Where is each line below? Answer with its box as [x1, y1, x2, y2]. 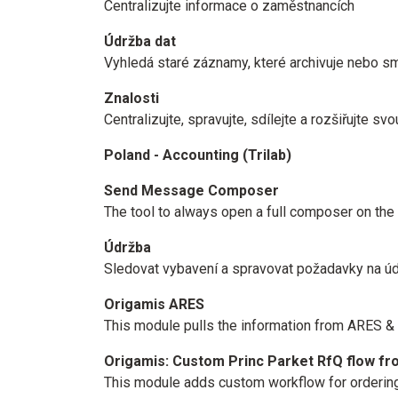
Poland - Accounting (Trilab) [104, 147, 291, 163]
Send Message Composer [104, 182, 279, 199]
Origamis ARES [104, 296, 204, 313]
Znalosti [104, 90, 159, 107]
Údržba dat [104, 33, 176, 50]
